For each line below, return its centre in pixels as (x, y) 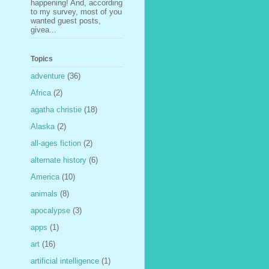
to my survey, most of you (76, 11)
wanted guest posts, (66, 20)
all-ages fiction (56, 143)
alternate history (59, 160)
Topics (42, 59)
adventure (48, 76)
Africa (41, 92)
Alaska (43, 126)
